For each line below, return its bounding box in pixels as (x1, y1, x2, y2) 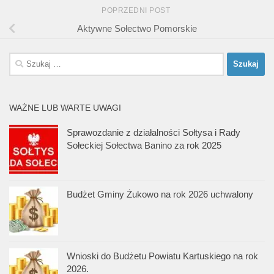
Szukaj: (9, 53, 39, 64)
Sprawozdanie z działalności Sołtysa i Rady (67, 127, 240, 138)
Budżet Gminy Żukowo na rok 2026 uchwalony (67, 188, 253, 199)
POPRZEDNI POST (102, 6, 172, 15)
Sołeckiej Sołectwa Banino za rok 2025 (67, 139, 221, 150)
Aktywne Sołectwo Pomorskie (77, 23, 197, 34)
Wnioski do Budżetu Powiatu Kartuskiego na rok (67, 250, 258, 261)
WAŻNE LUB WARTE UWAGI (9, 102, 121, 113)
